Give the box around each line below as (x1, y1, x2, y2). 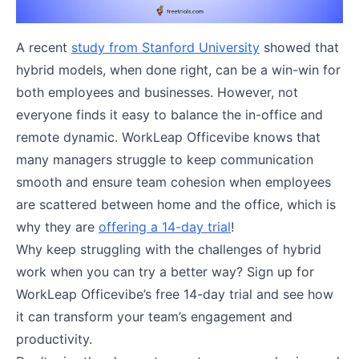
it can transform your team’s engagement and (16, 308, 292, 325)
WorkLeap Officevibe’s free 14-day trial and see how (16, 285, 333, 302)
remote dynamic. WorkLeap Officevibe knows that (16, 128, 321, 145)
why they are (16, 218, 99, 235)
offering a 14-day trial (99, 218, 231, 235)
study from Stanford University (71, 38, 260, 55)
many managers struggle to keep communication (16, 151, 313, 167)
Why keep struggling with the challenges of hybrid (16, 240, 321, 257)
